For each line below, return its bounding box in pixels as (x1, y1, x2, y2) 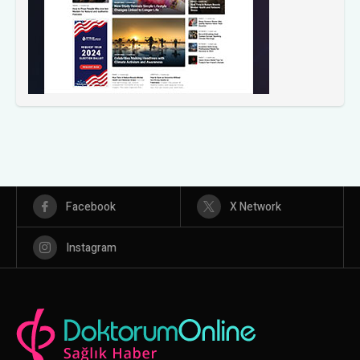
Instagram (66, 239, 117, 256)
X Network (229, 198, 281, 215)
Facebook (66, 198, 116, 215)
